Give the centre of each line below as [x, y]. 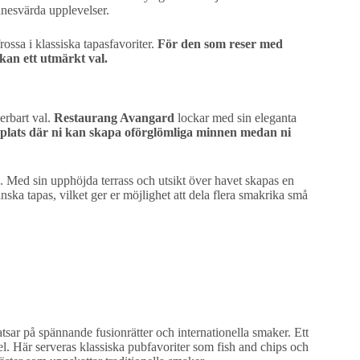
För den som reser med [220, 43]
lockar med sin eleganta [235, 118]
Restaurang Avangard [114, 118]
